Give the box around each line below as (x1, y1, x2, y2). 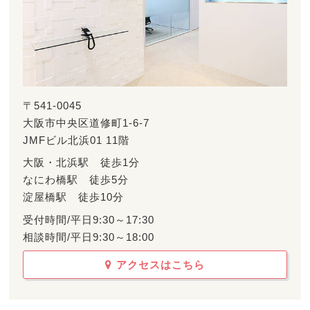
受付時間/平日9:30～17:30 (23, 213, 155, 226)
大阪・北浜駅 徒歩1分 (23, 156, 140, 169)
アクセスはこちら (116, 259, 205, 271)
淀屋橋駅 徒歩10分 (23, 191, 125, 203)
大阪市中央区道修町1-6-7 (23, 116, 150, 129)
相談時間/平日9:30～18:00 (23, 230, 155, 243)
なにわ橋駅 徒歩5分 (23, 174, 129, 186)
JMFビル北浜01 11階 (23, 134, 130, 146)
